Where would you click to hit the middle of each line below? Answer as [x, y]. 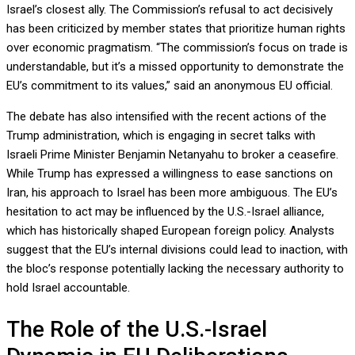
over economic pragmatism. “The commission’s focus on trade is [177, 48]
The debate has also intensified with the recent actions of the [166, 117]
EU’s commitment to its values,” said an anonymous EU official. [170, 86]
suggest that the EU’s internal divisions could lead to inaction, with [177, 250]
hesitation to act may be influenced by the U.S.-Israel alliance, [165, 212]
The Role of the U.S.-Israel [137, 329]
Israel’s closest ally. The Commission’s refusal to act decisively [170, 10]
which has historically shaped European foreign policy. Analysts [170, 231]
